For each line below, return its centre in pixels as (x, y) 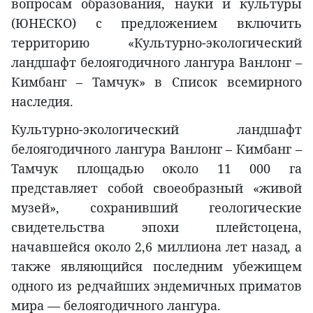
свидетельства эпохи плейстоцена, (156, 227)
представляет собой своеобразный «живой (156, 188)
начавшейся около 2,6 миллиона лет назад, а (156, 246)
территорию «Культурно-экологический (156, 42)
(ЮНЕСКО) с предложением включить (156, 23)
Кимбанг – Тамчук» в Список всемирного (156, 81)
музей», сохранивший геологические (156, 207)
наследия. (42, 101)
